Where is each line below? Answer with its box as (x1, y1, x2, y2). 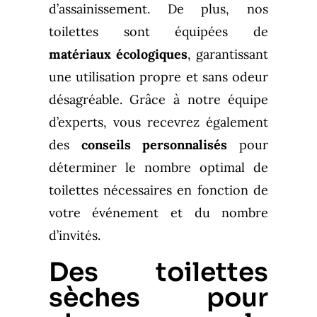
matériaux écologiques (48, 45, 188, 62)
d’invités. (48, 226, 100, 243)
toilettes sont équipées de (48, 23, 269, 40)
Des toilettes (48, 255, 269, 288)
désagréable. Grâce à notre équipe (48, 91, 269, 108)
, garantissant (188, 45, 269, 62)
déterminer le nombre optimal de (48, 158, 269, 175)
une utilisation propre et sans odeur (48, 68, 269, 85)
